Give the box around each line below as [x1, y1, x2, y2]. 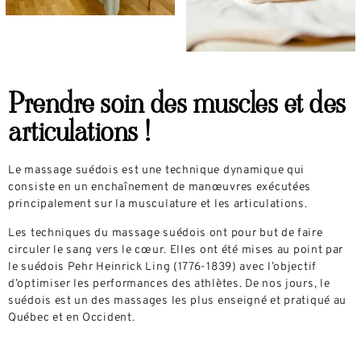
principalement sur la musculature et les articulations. [8, 197, 308, 212]
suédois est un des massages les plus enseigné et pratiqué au [8, 293, 347, 308]
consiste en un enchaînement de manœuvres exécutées [8, 180, 312, 195]
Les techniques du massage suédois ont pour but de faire [8, 226, 323, 240]
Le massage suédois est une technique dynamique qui [8, 164, 305, 178]
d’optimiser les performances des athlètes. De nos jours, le [8, 276, 330, 291]
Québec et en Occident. [8, 310, 135, 325]
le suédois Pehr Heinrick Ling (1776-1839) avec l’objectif [8, 259, 317, 274]
